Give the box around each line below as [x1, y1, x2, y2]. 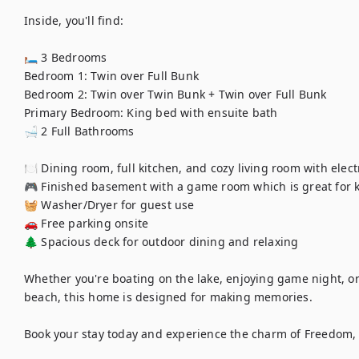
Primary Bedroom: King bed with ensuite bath [24, 105, 278, 120]
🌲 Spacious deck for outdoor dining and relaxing [24, 234, 299, 249]
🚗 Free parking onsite [24, 216, 149, 231]
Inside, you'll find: [24, 13, 123, 28]
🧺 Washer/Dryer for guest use [24, 197, 195, 212]
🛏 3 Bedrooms [24, 50, 107, 65]
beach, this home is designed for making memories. [24, 289, 313, 305]
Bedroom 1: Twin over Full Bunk [24, 68, 199, 83]
